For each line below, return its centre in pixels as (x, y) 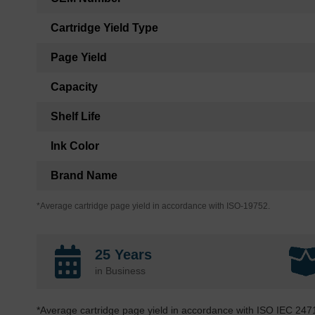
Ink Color (75, 146)
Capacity (74, 87)
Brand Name (84, 176)
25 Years (123, 255)
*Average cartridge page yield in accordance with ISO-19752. (153, 206)
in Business (120, 271)
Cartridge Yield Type (104, 28)
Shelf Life (76, 117)
